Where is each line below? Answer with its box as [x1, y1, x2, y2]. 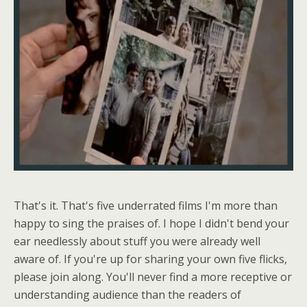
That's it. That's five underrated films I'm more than [14, 198, 278, 214]
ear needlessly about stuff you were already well [14, 234, 260, 249]
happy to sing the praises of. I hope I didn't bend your [14, 216, 289, 232]
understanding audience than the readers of [14, 287, 241, 303]
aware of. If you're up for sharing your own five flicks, [14, 251, 287, 267]
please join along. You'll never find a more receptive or [14, 269, 292, 285]
